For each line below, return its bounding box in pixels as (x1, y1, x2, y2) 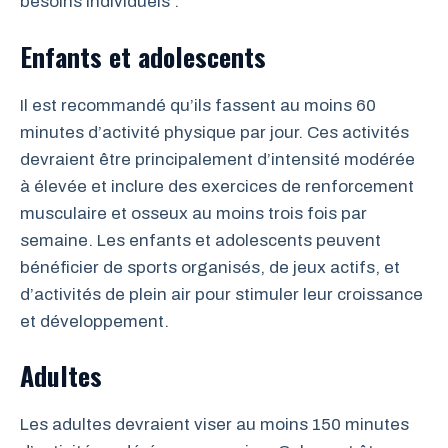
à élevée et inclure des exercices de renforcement (20, 176, 414, 196)
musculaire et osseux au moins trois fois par (20, 203, 367, 223)
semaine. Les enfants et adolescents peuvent (20, 230, 381, 250)
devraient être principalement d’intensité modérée (20, 149, 415, 169)
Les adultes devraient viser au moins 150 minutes (20, 415, 409, 434)
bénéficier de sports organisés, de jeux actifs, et (20, 257, 400, 277)
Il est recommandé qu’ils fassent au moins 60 (20, 95, 376, 115)
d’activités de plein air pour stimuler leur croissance (20, 284, 423, 304)
